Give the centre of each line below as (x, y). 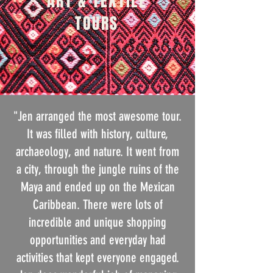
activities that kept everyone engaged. (97, 257)
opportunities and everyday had (97, 240)
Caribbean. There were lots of (97, 204)
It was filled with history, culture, (97, 134)
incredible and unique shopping (97, 222)
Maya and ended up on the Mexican (97, 187)
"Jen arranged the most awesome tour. (97, 116)
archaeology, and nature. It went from (97, 151)
